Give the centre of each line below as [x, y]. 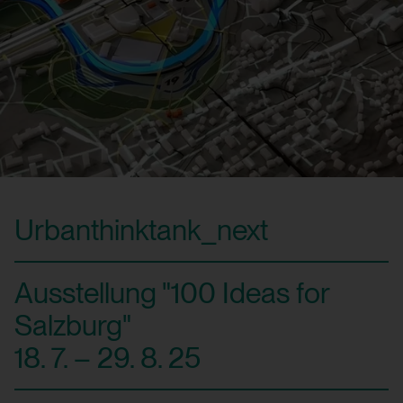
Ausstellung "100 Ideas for [172, 292]
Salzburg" [73, 325]
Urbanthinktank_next [141, 229]
